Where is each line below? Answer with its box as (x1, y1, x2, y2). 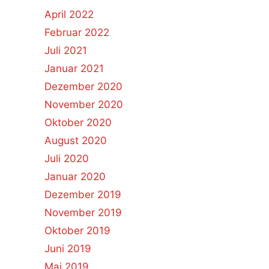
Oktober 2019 (44, 225, 110, 237)
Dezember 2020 (44, 80, 122, 92)
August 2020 (44, 134, 107, 147)
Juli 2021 (44, 44, 87, 56)
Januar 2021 (44, 62, 104, 74)
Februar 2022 (44, 26, 109, 38)
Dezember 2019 (44, 189, 121, 201)
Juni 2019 (44, 243, 91, 255)
